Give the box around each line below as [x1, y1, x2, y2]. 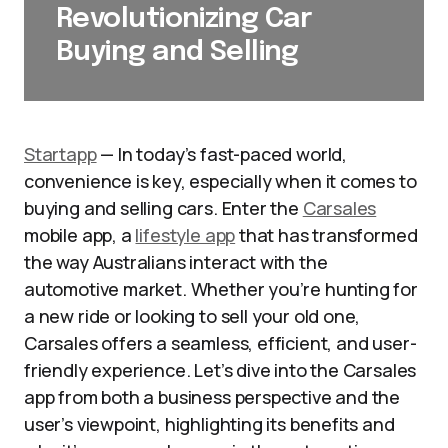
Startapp [24, 142, 97, 166]
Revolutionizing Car [56, 5, 313, 34]
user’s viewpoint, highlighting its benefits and [24, 412, 395, 436]
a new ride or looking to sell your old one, [24, 304, 361, 328]
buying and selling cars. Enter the [24, 196, 303, 220]
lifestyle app [135, 223, 236, 247]
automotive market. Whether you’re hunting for [24, 277, 418, 301]
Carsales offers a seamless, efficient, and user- [24, 331, 417, 355]
